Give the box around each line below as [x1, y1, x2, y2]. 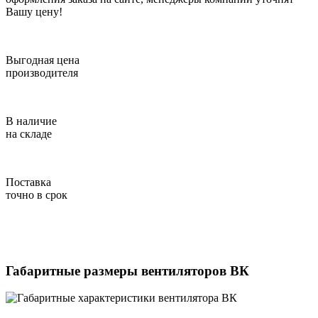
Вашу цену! [6, 5, 62, 18]
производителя [6, 66, 78, 79]
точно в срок [6, 188, 67, 201]
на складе [6, 127, 52, 140]
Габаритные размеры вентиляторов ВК [6, 263, 249, 278]
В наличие [6, 114, 57, 127]
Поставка [6, 175, 51, 188]
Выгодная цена [6, 53, 79, 66]
